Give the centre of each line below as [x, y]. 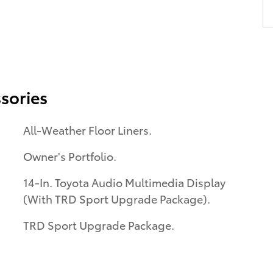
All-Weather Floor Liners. [87, 129]
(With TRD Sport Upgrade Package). [117, 198]
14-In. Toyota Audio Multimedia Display [124, 182]
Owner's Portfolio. [70, 156]
